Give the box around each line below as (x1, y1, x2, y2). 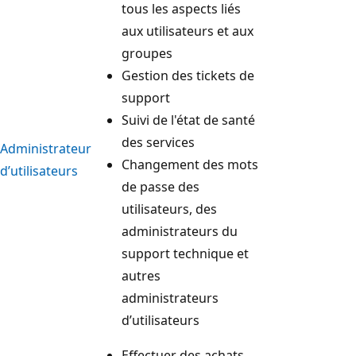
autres (122, 267, 161, 285)
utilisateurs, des (122, 200, 217, 219)
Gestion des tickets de (122, 67, 254, 85)
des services (122, 133, 195, 152)
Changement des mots (122, 156, 258, 174)
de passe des (122, 178, 199, 196)
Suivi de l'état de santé (122, 111, 255, 130)
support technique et (122, 245, 249, 263)
